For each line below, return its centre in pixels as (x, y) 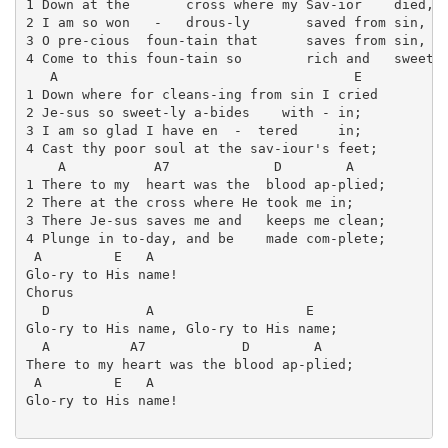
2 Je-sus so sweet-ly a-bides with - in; (193, 113)
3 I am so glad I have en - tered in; (193, 131)
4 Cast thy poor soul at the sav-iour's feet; (201, 149)
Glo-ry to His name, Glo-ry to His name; (181, 329)
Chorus (49, 293)
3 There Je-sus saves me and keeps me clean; (205, 221)
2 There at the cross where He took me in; (189, 203)
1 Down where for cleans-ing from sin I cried (201, 95)
